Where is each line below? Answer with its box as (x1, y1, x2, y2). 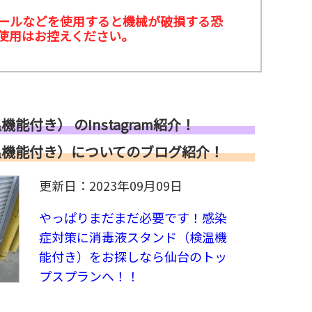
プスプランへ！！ (39, 266, 140, 285)
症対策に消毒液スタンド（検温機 (39, 227, 228, 246)
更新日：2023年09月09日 (39, 175, 183, 194)
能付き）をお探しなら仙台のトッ (39, 247, 228, 265)
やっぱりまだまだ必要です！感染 (39, 208, 228, 226)
